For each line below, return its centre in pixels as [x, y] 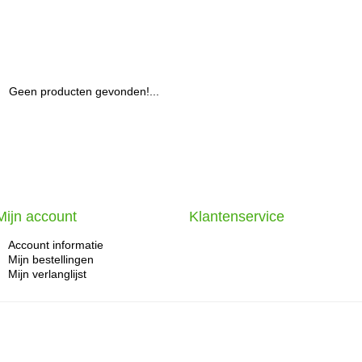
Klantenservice [237, 217]
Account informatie [56, 245]
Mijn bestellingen [51, 259]
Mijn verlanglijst [47, 274]
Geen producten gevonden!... [84, 91]
